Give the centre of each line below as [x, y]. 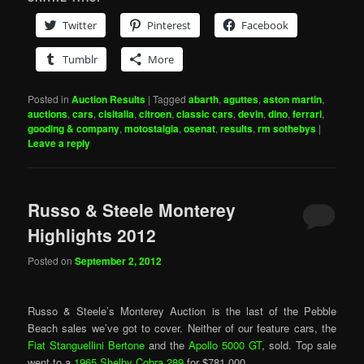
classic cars [205, 114]
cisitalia [117, 114]
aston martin [293, 100]
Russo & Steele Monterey [132, 210]
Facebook [265, 26]
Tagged [170, 99]
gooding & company [74, 129]
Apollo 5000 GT [225, 344]
